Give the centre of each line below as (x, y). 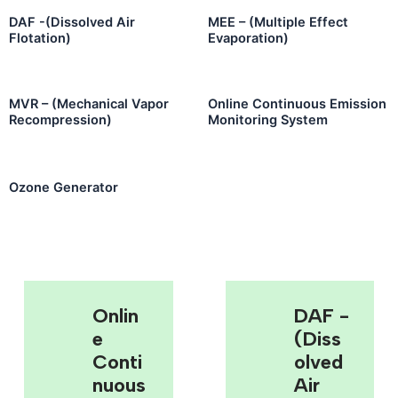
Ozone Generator (64, 188)
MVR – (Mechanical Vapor (89, 103)
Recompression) (60, 119)
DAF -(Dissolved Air (72, 23)
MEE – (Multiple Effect (278, 23)
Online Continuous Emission (297, 103)
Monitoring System (268, 119)
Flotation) (40, 39)
